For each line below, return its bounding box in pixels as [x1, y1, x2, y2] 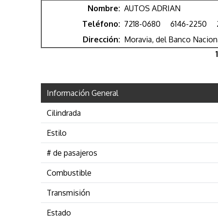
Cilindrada [47, 108, 81, 118]
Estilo [47, 127, 67, 138]
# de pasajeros [47, 147, 97, 158]
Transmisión [47, 187, 90, 198]
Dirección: [83, 34, 120, 44]
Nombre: [88, 3, 120, 13]
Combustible [47, 167, 91, 178]
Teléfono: [82, 18, 120, 29]
